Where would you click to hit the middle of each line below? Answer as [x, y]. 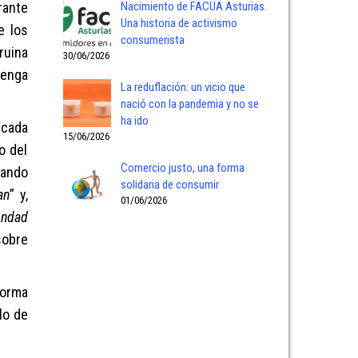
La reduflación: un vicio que [183, 87]
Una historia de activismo [179, 23]
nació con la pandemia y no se [189, 104]
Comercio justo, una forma [182, 168]
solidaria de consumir [169, 185]
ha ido [134, 121]
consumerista [152, 40]
